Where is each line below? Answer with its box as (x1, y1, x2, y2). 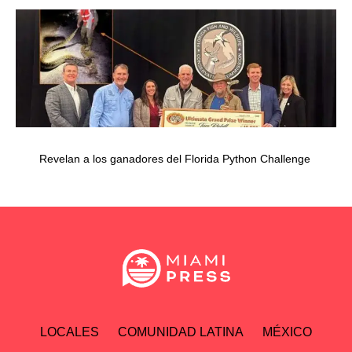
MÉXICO (262, 325, 312, 339)
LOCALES (40, 325, 99, 339)
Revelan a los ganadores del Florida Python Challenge (39, 152, 310, 166)
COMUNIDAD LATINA (118, 325, 244, 339)
